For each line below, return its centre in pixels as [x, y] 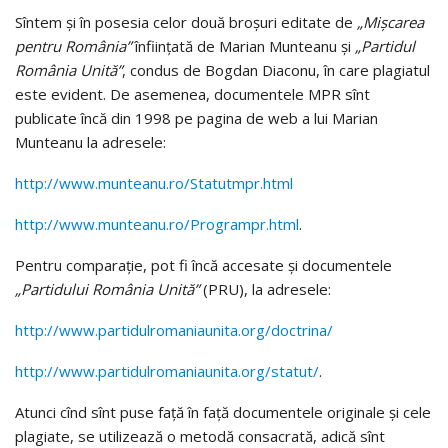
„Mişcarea [390, 22]
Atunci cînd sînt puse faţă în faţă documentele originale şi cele [223, 412]
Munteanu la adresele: [90, 142]
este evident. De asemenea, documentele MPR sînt [192, 94]
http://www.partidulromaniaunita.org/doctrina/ [174, 330]
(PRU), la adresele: [265, 289]
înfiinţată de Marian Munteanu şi [243, 46]
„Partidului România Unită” [107, 289]
